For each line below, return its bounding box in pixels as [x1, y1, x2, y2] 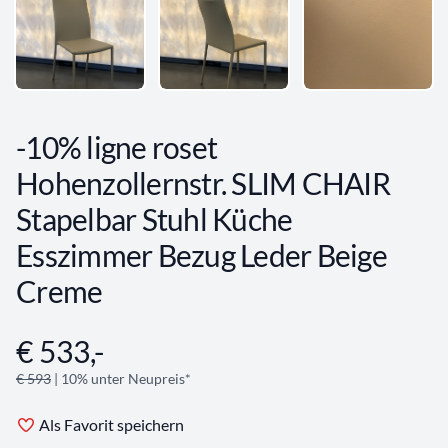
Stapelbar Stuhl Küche [16, 201, 293, 238]
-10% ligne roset [16, 129, 217, 166]
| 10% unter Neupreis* [51, 370, 191, 388]
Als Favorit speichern [39, 415, 184, 435]
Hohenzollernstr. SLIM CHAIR [16, 165, 390, 202]
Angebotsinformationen [15, 334, 181, 354]
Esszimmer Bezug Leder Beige [16, 237, 387, 274]
